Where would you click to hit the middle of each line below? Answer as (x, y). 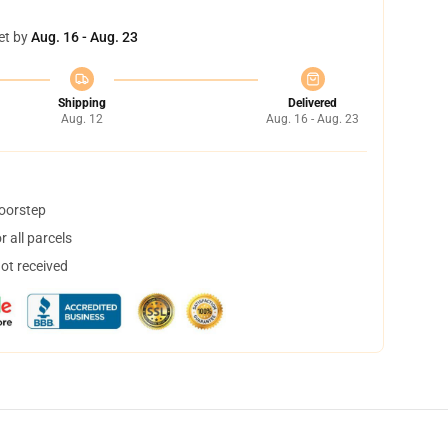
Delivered (312, 103)
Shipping (81, 103)
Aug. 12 (81, 119)
